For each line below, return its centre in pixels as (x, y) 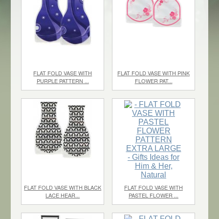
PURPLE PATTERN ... (63, 80)
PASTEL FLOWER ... (153, 195)
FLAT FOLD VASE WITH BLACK (63, 187)
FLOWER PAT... (153, 80)
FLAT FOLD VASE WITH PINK (153, 73)
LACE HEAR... (63, 195)
